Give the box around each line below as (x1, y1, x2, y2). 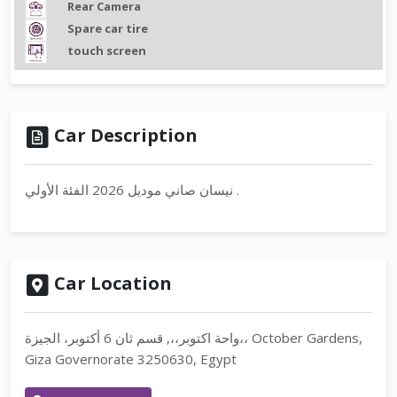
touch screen (67, 42, 146, 58)
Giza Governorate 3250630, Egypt (25, 349, 237, 368)
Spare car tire (67, 19, 148, 36)
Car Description (50, 122, 198, 147)
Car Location (50, 270, 172, 295)
